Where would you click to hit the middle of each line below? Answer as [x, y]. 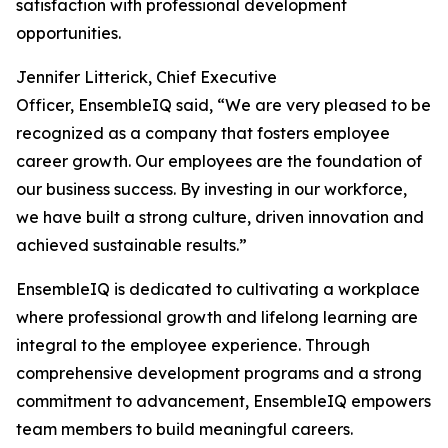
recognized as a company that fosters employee [203, 133]
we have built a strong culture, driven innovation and [220, 217]
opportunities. [68, 33]
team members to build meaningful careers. [184, 429]
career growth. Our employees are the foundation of [219, 161]
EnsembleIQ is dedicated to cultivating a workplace [218, 289]
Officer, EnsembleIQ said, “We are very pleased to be [223, 105]
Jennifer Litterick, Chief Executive [146, 77]
